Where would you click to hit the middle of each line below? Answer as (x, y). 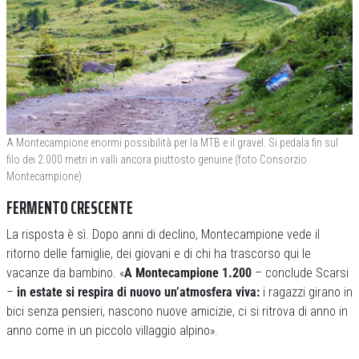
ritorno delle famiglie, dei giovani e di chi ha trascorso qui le (159, 253)
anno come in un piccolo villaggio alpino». (112, 330)
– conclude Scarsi (302, 272)
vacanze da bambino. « (65, 272)
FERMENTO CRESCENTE (70, 208)
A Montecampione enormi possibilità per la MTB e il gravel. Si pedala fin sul (172, 142)
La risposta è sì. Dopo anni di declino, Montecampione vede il (163, 234)
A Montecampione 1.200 (190, 272)
